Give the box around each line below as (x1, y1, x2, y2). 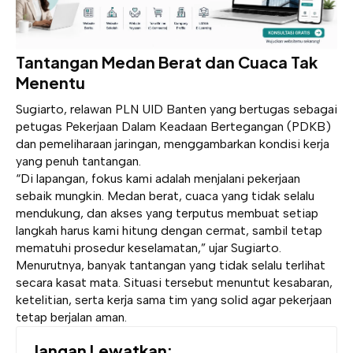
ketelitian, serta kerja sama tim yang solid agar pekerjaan (16, 292, 332, 307)
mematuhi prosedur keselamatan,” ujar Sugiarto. (16, 240, 281, 255)
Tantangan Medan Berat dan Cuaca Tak (16, 51, 318, 72)
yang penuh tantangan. (16, 153, 141, 169)
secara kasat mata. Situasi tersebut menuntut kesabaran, (16, 274, 333, 290)
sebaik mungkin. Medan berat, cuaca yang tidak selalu (16, 188, 314, 203)
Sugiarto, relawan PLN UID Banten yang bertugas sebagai (16, 101, 337, 117)
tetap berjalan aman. (16, 309, 127, 325)
